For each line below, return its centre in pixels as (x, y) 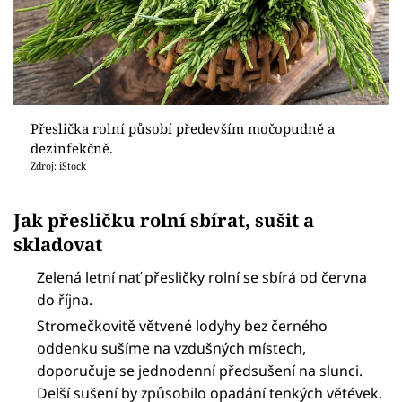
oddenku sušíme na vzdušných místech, (172, 348)
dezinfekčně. (71, 149)
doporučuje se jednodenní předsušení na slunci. (200, 370)
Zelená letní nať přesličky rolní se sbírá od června (202, 277)
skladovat (58, 244)
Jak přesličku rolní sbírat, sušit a (164, 219)
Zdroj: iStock (58, 166)
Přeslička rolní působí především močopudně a (182, 129)
